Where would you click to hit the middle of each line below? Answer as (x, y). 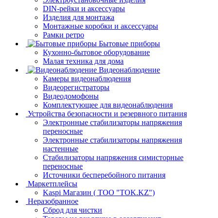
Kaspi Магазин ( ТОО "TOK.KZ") (99, 192)
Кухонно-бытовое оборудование (96, 52)
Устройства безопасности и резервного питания (107, 113)
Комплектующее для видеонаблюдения (108, 105)
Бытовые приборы (129, 43)
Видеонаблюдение (129, 70)
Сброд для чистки (73, 210)
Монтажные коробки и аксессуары (100, 26)
